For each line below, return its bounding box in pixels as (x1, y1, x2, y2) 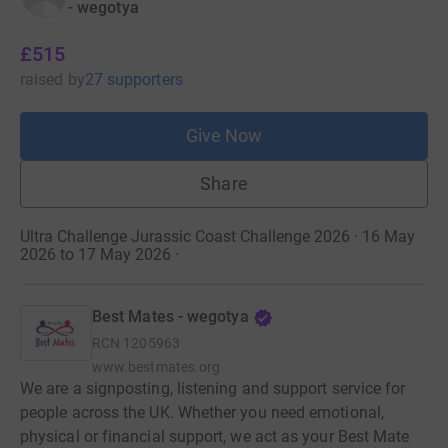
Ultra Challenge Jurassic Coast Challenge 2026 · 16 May (20, 227, 415, 246)
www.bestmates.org (92, 359, 221, 375)
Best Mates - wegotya (92, 307, 249, 326)
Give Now (185, 125, 263, 146)
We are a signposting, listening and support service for (20, 379, 406, 398)
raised (20, 70, 64, 89)
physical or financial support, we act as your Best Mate (20, 427, 410, 446)
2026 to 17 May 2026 (20, 245, 171, 264)
